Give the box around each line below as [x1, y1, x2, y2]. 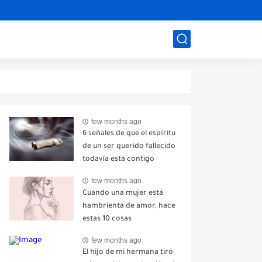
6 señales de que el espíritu [82, 130, 175, 138]
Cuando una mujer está [82, 189, 163, 198]
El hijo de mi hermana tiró [82, 249, 173, 257]
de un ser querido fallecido [82, 143, 175, 151]
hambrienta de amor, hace [82, 202, 175, 211]
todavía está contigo [82, 156, 154, 164]
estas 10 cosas [82, 215, 132, 223]
